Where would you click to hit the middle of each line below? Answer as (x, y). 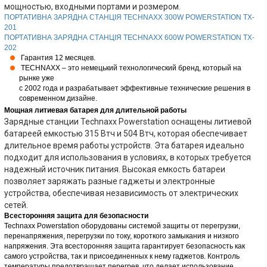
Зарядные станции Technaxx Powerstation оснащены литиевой (128, 122)
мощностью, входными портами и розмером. (92, 7)
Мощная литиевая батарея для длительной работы (95, 110)
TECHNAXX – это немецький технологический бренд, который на (130, 68)
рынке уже (37, 78)
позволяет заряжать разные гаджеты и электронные (110, 181)
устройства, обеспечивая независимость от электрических (121, 193)
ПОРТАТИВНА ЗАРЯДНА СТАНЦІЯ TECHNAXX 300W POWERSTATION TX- (129, 17)
